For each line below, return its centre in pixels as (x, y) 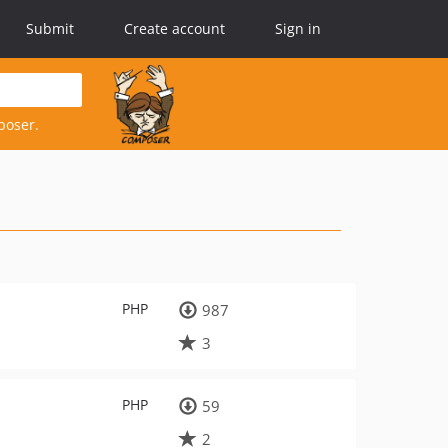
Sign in (298, 28)
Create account (174, 28)
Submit (50, 28)
